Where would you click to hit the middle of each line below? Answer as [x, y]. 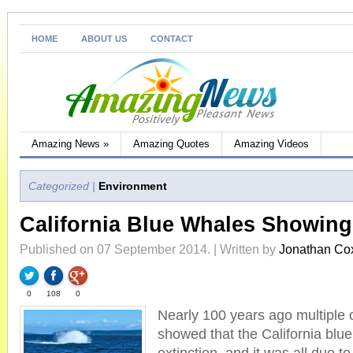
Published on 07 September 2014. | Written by [149, 249]
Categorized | [62, 186]
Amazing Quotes [171, 144]
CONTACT [172, 39]
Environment [133, 186]
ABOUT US [104, 39]
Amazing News [66, 144]
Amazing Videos [271, 144]
